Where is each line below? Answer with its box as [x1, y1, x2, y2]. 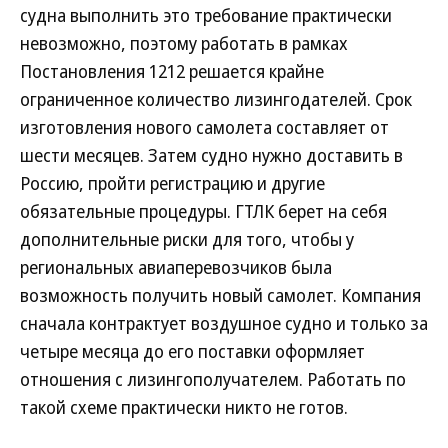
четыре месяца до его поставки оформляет [20, 339, 365, 363]
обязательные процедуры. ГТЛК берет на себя [20, 199, 387, 223]
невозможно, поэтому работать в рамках [20, 31, 348, 55]
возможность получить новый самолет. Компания [20, 283, 421, 307]
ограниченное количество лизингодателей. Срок [20, 87, 412, 111]
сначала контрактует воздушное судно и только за [20, 311, 428, 335]
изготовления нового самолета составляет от [20, 115, 389, 139]
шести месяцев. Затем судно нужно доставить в [20, 143, 403, 167]
